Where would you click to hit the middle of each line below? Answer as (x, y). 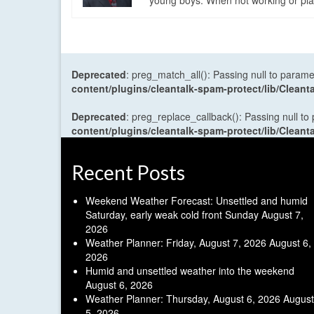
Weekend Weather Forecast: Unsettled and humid (197, 201)
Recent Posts (128, 173)
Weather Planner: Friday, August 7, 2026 (176, 243)
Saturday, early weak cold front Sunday (172, 215)
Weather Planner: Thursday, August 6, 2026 (183, 299)
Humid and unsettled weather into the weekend (190, 271)
